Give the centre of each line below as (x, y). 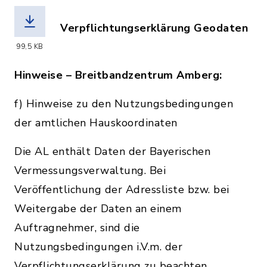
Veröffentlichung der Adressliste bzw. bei (122, 190)
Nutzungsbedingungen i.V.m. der (98, 247)
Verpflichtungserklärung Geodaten (154, 28)
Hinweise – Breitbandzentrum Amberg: (118, 75)
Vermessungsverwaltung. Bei (90, 170)
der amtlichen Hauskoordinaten (97, 123)
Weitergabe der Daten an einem (98, 209)
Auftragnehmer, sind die (77, 228)
